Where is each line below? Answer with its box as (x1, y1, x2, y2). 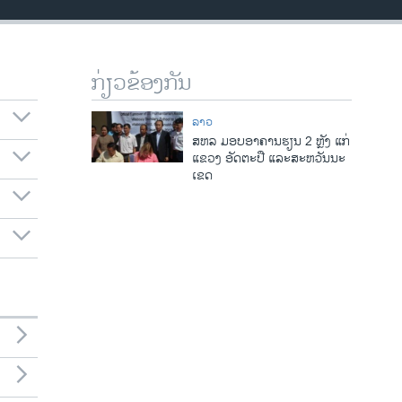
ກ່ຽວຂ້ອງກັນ (92, 66, 191, 101)
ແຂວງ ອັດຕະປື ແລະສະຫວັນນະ (191, 148, 345, 169)
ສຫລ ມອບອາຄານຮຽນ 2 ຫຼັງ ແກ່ (191, 131, 350, 152)
